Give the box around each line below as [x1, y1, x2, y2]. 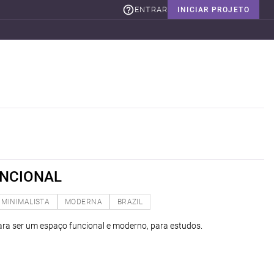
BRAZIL [117, 197, 143, 206]
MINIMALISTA [1, 197, 50, 206]
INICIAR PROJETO [177, 5, 250, 14]
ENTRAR [135, 4, 168, 14]
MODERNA [64, 197, 103, 206]
